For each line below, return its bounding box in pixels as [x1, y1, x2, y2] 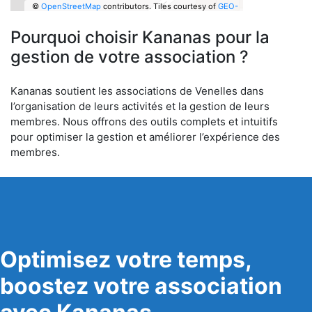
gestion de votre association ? [10, 47, 249, 67]
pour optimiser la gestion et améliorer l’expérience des [10, 130, 280, 143]
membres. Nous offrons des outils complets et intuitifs [10, 115, 278, 128]
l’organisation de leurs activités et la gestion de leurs [10, 100, 270, 113]
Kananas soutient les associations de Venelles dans [10, 84, 264, 97]
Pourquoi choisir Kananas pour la [10, 27, 270, 47]
